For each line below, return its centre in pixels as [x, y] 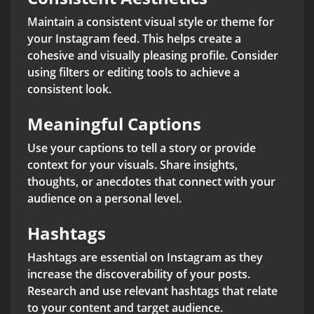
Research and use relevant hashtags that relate [152, 291]
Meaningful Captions [114, 124]
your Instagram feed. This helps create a [134, 39]
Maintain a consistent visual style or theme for [151, 22]
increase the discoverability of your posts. [139, 274]
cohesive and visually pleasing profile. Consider [153, 56]
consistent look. [69, 89]
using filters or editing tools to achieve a [134, 73]
